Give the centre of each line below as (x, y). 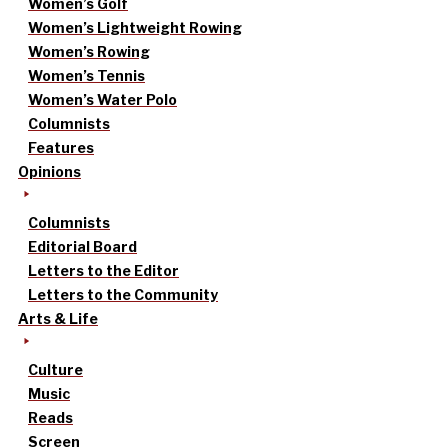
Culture (55, 370)
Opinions (49, 172)
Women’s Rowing (89, 52)
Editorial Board (82, 247)
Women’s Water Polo (102, 100)
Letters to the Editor (103, 271)
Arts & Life (58, 319)
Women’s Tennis (86, 76)
